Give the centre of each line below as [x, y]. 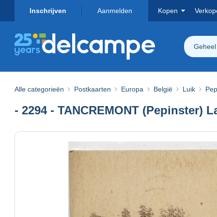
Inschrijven [48, 11]
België [163, 89]
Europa [132, 89]
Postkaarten [93, 89]
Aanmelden [115, 11]
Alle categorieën [39, 89]
